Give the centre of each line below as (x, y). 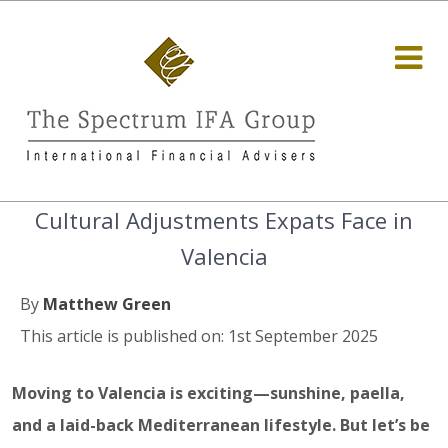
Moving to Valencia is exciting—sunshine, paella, (208, 393)
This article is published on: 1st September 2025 (199, 336)
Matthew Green (107, 304)
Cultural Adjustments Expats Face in (224, 220)
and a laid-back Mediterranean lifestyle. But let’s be (221, 425)
